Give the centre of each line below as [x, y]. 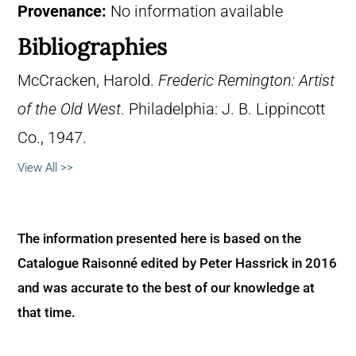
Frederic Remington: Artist [246, 80]
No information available [195, 11]
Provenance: [62, 11]
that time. [46, 312]
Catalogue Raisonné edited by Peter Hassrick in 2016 [177, 263]
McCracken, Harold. [88, 80]
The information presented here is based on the [159, 238]
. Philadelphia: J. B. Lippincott [223, 109]
